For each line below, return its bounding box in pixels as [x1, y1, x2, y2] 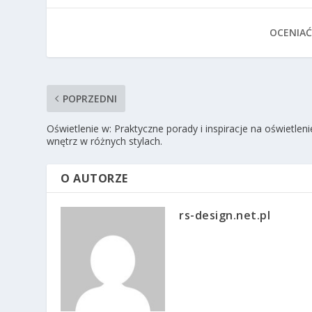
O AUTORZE [61, 170, 128, 186]
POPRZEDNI [63, 91, 118, 105]
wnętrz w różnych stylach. [47, 134, 163, 148]
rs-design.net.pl [179, 207, 271, 223]
